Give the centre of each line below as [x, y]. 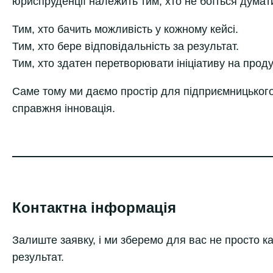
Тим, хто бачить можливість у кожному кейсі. [125, 29]
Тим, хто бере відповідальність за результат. [126, 46]
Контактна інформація [94, 207]
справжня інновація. [64, 108]
